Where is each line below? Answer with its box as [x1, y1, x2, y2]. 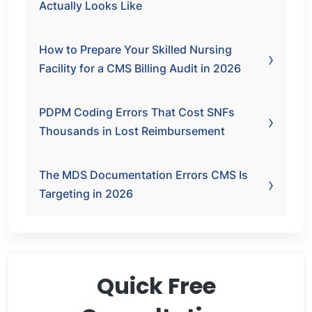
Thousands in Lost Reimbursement [39, 124, 225, 138]
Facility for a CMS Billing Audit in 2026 [39, 61, 241, 75]
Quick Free [96, 270, 216, 302]
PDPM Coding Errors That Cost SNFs [39, 105, 235, 119]
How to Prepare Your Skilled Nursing [39, 42, 232, 56]
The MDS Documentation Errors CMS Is [39, 168, 248, 182]
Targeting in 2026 [39, 187, 133, 201]
